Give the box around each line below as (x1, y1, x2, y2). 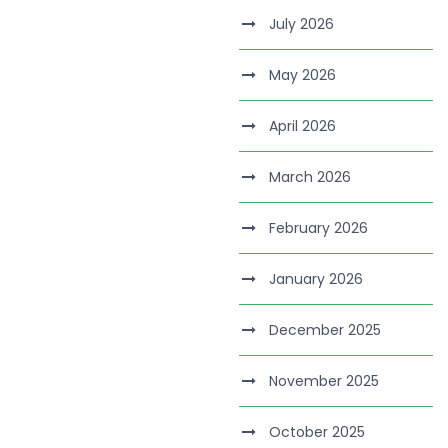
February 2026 (269, 218, 369, 238)
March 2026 (269, 167, 352, 187)
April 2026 (269, 116, 337, 136)
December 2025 (269, 320, 382, 340)
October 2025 (269, 422, 366, 442)
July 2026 (269, 14, 335, 34)
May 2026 (269, 65, 337, 85)
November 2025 (269, 371, 380, 391)
